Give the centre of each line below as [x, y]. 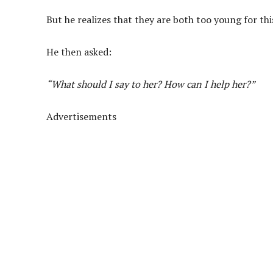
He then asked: [79, 51]
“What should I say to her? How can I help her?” [151, 84]
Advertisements [81, 116]
